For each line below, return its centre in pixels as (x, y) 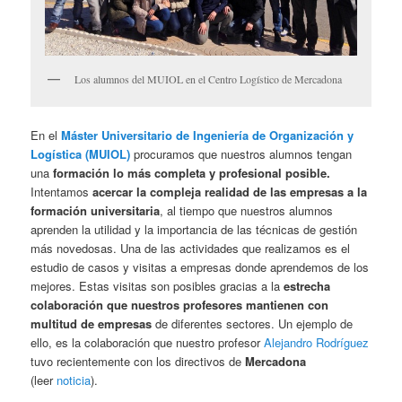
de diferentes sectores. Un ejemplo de (253, 323)
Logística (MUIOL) (81, 153)
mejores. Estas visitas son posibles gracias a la (157, 285)
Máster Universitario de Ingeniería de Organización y (208, 135)
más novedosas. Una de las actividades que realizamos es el (191, 248)
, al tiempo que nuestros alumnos (247, 210)
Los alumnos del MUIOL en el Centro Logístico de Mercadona (209, 79)
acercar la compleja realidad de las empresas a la (230, 191)
